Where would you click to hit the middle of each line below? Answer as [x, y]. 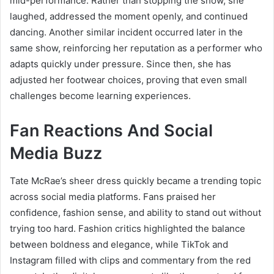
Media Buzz [56, 154]
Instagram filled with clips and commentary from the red [130, 260]
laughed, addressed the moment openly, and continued [129, 17]
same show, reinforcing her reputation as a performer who [136, 48]
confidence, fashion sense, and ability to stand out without [135, 212]
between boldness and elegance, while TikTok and [119, 244]
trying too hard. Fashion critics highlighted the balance [128, 228]
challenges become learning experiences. [100, 96]
